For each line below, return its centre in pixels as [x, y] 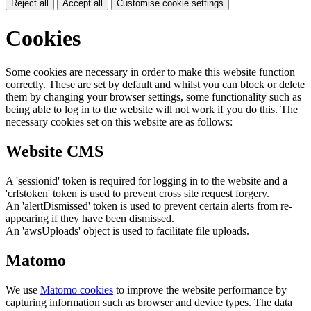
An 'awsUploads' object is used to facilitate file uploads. [127, 231]
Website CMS [54, 152]
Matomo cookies [77, 289]
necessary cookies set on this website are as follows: [119, 122]
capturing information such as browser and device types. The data [149, 302]
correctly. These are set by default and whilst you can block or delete [155, 85]
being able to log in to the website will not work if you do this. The [152, 110]
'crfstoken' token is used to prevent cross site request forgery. [137, 194]
